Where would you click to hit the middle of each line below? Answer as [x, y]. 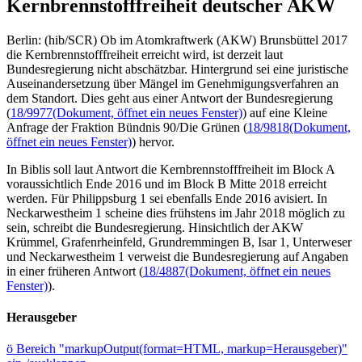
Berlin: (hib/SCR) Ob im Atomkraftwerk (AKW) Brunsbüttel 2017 [177, 40]
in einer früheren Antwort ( [75, 271]
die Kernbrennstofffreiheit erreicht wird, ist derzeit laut [145, 54]
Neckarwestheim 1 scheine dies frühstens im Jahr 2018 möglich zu [176, 213]
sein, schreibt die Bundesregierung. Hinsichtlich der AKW [155, 227]
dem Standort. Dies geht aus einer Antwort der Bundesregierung [170, 98]
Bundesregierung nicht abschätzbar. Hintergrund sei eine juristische [177, 69]
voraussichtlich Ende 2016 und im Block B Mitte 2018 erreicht [166, 183]
